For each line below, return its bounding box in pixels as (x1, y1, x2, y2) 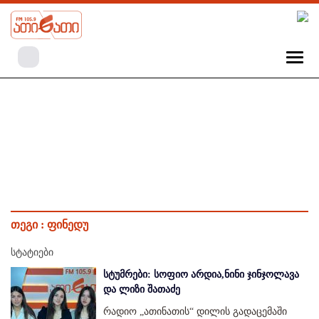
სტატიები (11, 247, 53, 258)
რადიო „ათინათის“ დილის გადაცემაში (103, 306, 287, 318)
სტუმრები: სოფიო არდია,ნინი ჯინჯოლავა (103, 269, 299, 281)
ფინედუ (47, 219, 88, 231)
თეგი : (11, 219, 47, 231)
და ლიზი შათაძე (103, 284, 180, 296)
